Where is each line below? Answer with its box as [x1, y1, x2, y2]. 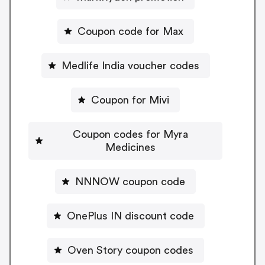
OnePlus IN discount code [66, 210, 194, 221]
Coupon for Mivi [91, 94, 169, 105]
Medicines [105, 141, 156, 153]
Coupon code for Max [77, 25, 183, 37]
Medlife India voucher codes [61, 60, 199, 71]
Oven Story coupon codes [67, 244, 193, 256]
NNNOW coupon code [75, 176, 185, 187]
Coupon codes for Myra [72, 128, 188, 140]
